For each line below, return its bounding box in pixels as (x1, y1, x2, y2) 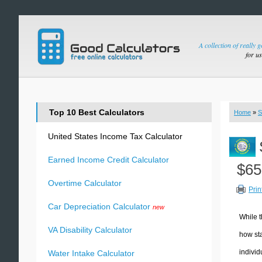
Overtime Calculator (48, 178, 122, 188)
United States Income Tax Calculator (48, 132, 182, 141)
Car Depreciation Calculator (48, 202, 150, 211)
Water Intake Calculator (48, 249, 135, 258)
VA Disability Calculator (48, 225, 132, 235)
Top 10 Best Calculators (49, 108, 144, 117)
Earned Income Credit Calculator (48, 155, 169, 164)
